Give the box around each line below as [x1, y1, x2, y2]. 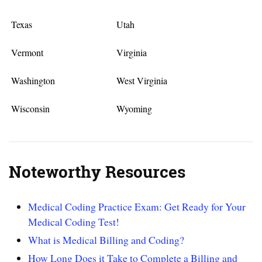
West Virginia [116, 74, 167, 87]
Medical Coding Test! [28, 215, 120, 229]
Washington [11, 74, 56, 87]
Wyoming [116, 102, 152, 115]
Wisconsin [11, 102, 50, 115]
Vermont [11, 46, 44, 58]
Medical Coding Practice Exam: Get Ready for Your [28, 199, 246, 214]
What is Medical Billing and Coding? [28, 233, 185, 247]
